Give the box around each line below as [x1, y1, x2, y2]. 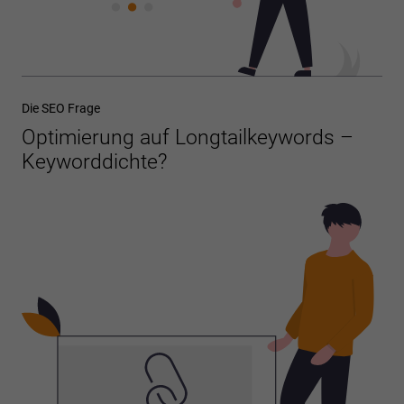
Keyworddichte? [22, 149, 167, 174]
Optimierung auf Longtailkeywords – [22, 124, 353, 150]
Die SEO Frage [22, 100, 100, 115]
